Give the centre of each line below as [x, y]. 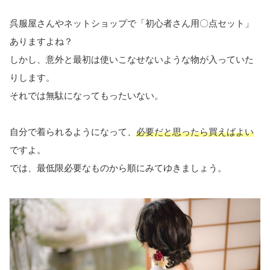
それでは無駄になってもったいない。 [86, 96]
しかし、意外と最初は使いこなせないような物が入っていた [132, 60]
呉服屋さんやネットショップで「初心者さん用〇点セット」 [132, 24]
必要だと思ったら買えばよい [195, 132]
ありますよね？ [41, 42]
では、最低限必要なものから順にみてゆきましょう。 [118, 168]
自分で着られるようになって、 [73, 132]
